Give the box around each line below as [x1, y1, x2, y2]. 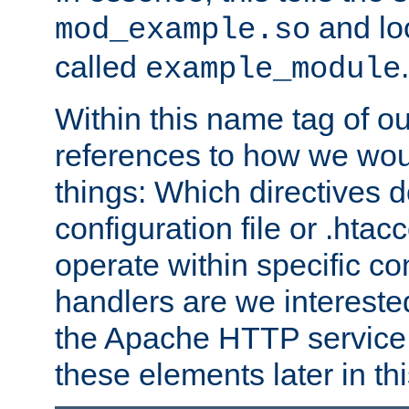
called [55, 48, 145, 84]
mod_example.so [55, 12, 310, 47]
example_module [145, 51, 401, 87]
